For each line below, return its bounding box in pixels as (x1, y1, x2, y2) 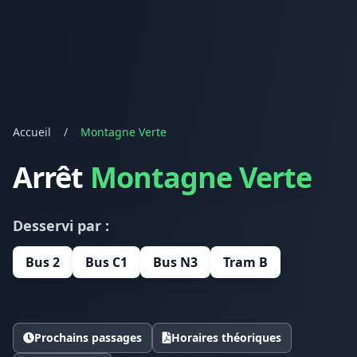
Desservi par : (13, 216, 109, 236)
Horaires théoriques (171, 330, 281, 346)
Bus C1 (85, 253, 127, 272)
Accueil (13, 124, 51, 140)
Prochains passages (34, 330, 142, 346)
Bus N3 (153, 253, 198, 272)
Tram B (223, 253, 268, 272)
